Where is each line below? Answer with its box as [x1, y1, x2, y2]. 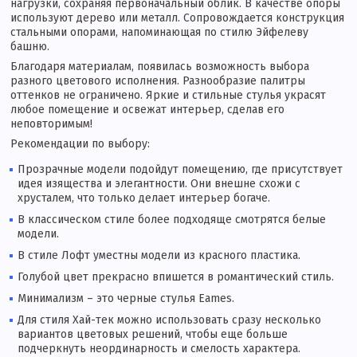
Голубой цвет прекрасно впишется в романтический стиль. [18, 270, 334, 284]
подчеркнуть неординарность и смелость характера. [18, 342, 300, 355]
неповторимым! [10, 117, 92, 131]
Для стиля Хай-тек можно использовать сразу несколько [18, 313, 321, 327]
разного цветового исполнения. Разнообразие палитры [10, 74, 305, 88]
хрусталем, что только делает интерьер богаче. [18, 191, 270, 205]
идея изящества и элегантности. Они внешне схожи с [18, 177, 300, 190]
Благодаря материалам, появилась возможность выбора [10, 60, 309, 73]
